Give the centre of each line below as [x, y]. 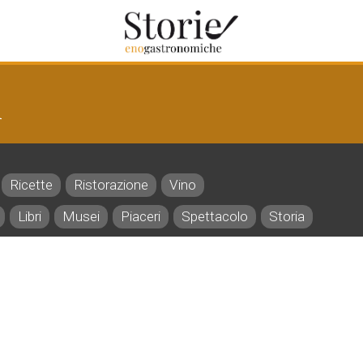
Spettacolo [215, 216]
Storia [287, 216]
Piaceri [141, 216]
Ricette [31, 185]
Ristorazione [111, 185]
